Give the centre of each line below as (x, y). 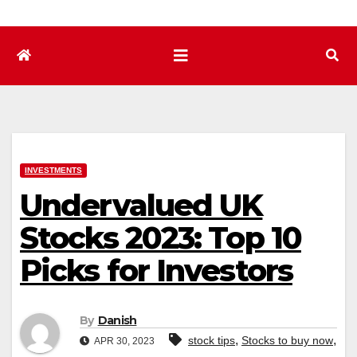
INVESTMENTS (53, 171)
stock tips (212, 340)
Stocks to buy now (287, 340)
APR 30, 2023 (124, 341)
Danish (117, 320)
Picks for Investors (156, 271)
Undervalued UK (141, 206)
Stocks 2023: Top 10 (161, 238)
